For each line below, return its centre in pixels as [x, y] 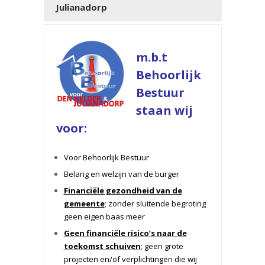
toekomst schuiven [102, 246]
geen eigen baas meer [104, 216]
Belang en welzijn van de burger [121, 174]
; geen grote [162, 246]
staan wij [164, 110]
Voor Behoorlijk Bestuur [106, 157]
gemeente [84, 203]
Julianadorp [81, 7]
